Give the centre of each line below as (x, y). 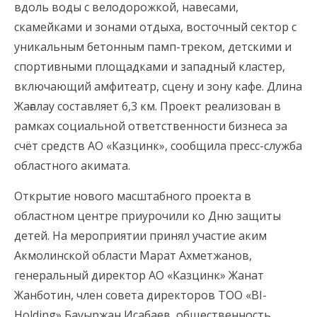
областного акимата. (72, 166)
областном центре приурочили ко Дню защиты (148, 216)
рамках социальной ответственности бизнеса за (151, 126)
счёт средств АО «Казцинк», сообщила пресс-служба (158, 146)
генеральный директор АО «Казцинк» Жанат (139, 276)
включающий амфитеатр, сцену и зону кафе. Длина (158, 87)
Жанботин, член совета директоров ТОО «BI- (140, 295)
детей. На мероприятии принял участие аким (140, 236)
